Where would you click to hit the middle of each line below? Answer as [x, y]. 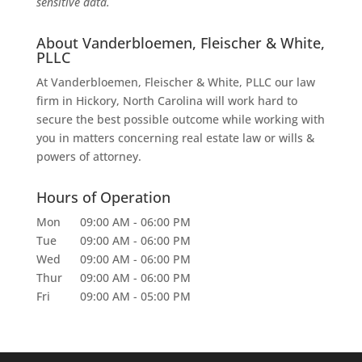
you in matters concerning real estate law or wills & [175, 138]
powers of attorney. [88, 157]
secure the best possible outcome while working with [180, 120]
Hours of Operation [103, 198]
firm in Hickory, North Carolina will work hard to [166, 101]
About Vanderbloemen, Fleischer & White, [180, 43]
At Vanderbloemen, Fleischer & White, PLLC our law [175, 82]
